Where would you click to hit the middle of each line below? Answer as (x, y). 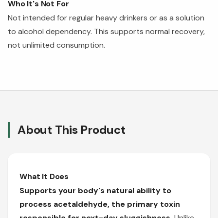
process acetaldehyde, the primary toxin (100, 204)
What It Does (44, 176)
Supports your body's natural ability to (95, 190)
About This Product (72, 129)
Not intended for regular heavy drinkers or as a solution (106, 18)
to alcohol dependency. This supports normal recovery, (106, 31)
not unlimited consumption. (56, 45)
